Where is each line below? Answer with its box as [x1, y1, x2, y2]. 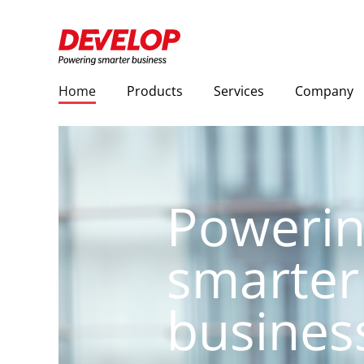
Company [295, 82, 353, 100]
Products [127, 82, 183, 100]
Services [214, 82, 264, 100]
